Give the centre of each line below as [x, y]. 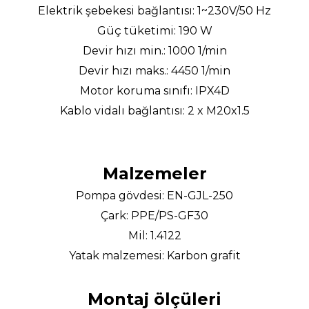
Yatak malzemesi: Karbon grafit [154, 256]
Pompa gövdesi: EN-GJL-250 [154, 196]
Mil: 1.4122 [154, 236]
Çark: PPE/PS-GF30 [154, 216]
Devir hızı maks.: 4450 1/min [154, 71]
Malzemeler [154, 173]
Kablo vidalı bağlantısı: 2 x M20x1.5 [154, 111]
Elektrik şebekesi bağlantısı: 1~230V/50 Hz [154, 11]
